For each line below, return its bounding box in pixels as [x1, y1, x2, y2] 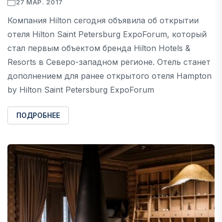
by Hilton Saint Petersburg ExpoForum [7, 84, 154, 95]
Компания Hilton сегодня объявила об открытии [7, 15, 199, 25]
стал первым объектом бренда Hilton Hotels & [7, 43, 190, 53]
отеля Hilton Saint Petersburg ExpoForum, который [7, 29, 207, 39]
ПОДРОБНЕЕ [16, 111, 60, 119]
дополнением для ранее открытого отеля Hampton [7, 70, 212, 81]
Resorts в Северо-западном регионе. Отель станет [7, 56, 211, 67]
